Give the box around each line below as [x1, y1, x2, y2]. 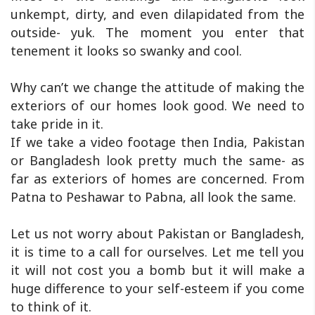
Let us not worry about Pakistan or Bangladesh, [11, 224, 304, 242]
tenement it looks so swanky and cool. [11, 41, 242, 59]
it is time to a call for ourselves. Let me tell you [11, 243, 304, 260]
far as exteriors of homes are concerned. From [11, 169, 304, 187]
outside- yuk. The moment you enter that [11, 23, 304, 41]
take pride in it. [11, 115, 103, 132]
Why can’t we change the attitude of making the [11, 78, 304, 96]
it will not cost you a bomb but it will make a [11, 261, 304, 278]
